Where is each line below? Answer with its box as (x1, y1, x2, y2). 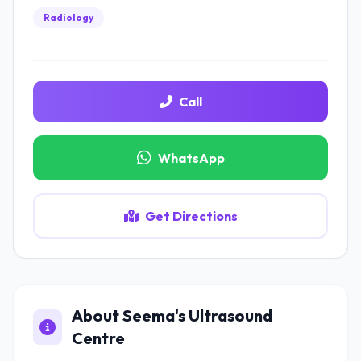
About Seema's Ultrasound (72, 305, 272, 326)
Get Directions (144, 208, 238, 224)
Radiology (44, 11, 93, 23)
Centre (72, 328, 125, 348)
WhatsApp (157, 150, 225, 166)
